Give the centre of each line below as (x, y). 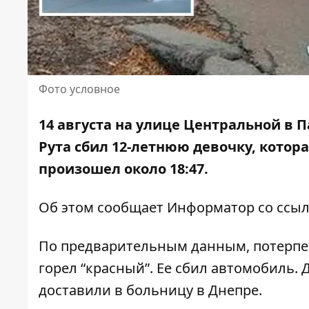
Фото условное (79, 89)
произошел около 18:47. (123, 169)
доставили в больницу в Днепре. (150, 290)
